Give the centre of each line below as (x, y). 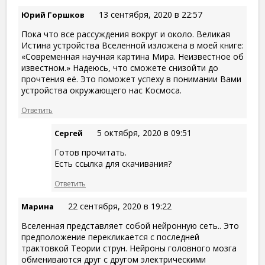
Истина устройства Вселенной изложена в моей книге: (132, 46)
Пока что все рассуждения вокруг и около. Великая (126, 34)
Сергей (69, 133)
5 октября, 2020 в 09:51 (144, 133)
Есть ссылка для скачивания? (113, 164)
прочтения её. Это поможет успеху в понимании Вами (131, 79)
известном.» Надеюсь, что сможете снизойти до (120, 68)
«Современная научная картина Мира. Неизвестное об (132, 57)
